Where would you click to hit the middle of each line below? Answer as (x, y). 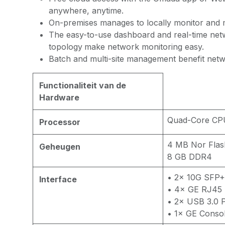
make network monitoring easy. (144, 47)
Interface (58, 179)
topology (65, 47)
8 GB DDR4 (189, 157)
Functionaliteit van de (82, 85)
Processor (60, 122)
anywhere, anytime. (86, 11)
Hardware (59, 97)
